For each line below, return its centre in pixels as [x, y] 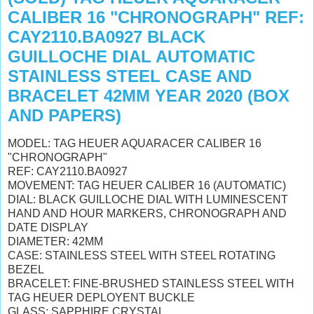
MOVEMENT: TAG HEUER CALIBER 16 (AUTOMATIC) [147, 185]
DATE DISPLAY [48, 227]
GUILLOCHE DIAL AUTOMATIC [131, 56]
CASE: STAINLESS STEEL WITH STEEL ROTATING [142, 255]
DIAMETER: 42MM [57, 241]
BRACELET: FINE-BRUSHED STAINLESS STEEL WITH [151, 283]
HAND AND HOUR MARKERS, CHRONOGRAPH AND [147, 213]
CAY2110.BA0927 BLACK [107, 37]
